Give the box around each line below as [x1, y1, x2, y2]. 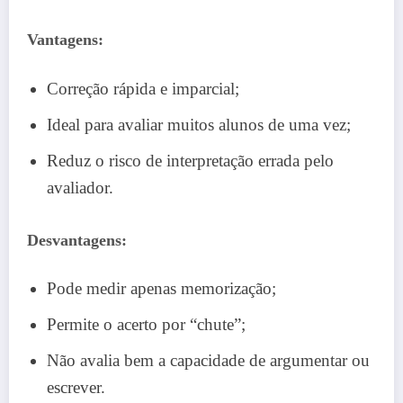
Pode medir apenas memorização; [47, 279, 276, 299]
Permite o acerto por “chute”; [47, 315, 246, 335]
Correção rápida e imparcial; [47, 78, 239, 98]
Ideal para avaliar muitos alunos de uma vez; [47, 114, 351, 134]
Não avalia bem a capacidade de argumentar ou [47, 351, 370, 371]
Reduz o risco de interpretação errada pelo [47, 150, 334, 170]
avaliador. [47, 177, 113, 197]
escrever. [47, 378, 105, 398]
